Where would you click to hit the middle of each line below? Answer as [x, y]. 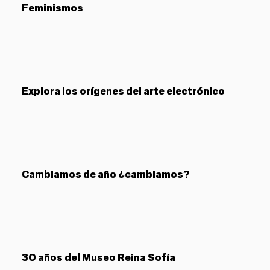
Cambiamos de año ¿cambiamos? [106, 174]
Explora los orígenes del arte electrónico [123, 91]
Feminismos [52, 8]
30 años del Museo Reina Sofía [99, 258]
